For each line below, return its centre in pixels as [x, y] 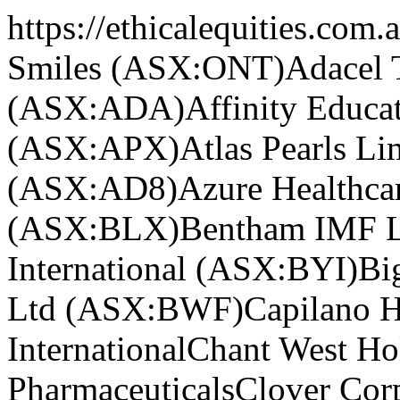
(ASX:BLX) [93, 228]
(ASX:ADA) [96, 108]
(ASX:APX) [93, 148]
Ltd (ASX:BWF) [125, 308]
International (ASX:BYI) [183, 268]
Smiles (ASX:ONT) [146, 67]
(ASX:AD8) [92, 188]
